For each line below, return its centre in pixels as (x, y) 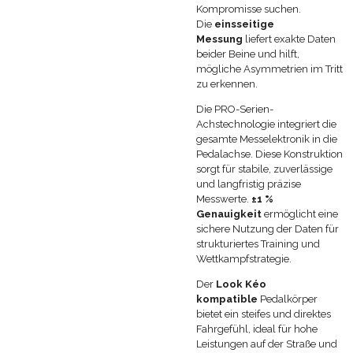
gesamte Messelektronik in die (267, 139)
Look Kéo (241, 284)
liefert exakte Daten (290, 39)
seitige (255, 24)
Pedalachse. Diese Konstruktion (269, 154)
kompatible (227, 299)
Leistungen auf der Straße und (267, 344)
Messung (219, 39)
